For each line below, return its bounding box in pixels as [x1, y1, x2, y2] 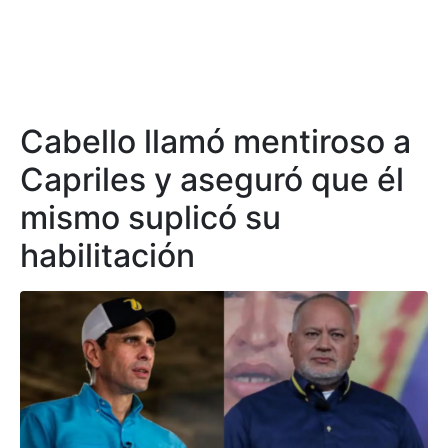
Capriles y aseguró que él [20, 160, 404, 200]
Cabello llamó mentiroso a [20, 122, 411, 162]
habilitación [20, 236, 195, 276]
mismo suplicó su [20, 198, 281, 238]
